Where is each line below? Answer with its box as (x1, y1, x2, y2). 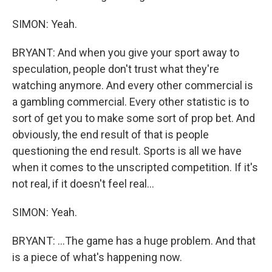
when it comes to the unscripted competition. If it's (12, 161, 258, 174)
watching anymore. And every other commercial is (12, 79, 253, 92)
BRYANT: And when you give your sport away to (12, 46, 239, 59)
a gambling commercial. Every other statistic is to (12, 95, 249, 108)
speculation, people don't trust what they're (12, 63, 219, 75)
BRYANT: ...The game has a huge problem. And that (12, 234, 256, 247)
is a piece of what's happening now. (12, 251, 182, 263)
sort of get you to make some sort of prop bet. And (12, 112, 255, 124)
